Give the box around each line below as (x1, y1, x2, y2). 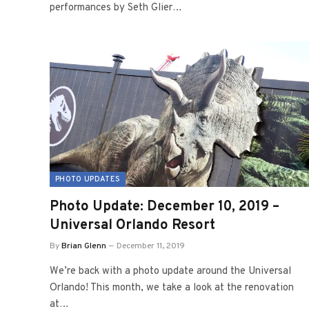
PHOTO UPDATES (55, 175, 121, 184)
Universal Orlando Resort (50, 217, 215, 235)
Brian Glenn (61, 241, 106, 252)
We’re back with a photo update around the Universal (50, 265, 291, 278)
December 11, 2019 (117, 241, 185, 252)
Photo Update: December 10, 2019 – (50, 198, 279, 216)
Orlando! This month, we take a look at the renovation (50, 281, 294, 295)
